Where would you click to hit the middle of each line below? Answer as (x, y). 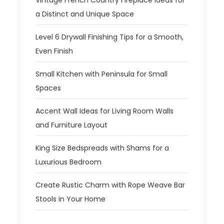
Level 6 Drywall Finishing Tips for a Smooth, (110, 37)
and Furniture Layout (72, 125)
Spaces (48, 88)
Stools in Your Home (71, 199)
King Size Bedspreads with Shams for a (102, 148)
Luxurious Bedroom (69, 162)
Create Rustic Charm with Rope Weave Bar (110, 185)
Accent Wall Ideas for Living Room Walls (105, 111)
